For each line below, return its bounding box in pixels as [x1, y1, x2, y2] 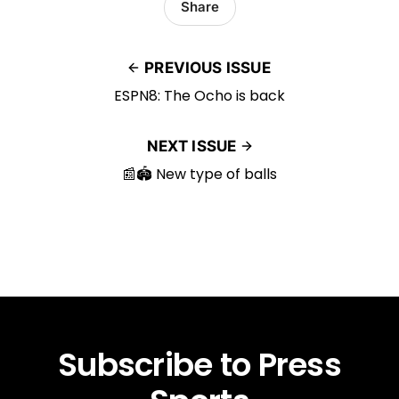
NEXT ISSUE [146, 136, 237, 155]
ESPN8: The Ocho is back [114, 85, 285, 106]
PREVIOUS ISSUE [144, 58, 271, 77]
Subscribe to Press [57, 342, 342, 387]
